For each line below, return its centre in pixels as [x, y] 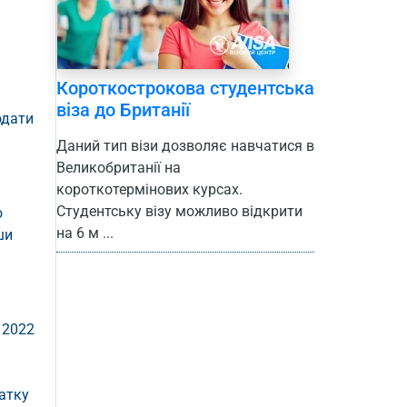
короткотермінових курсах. [149, 190]
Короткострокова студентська [185, 89]
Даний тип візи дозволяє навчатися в [185, 146]
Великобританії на [119, 168]
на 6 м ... [85, 233]
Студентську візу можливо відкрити [179, 212]
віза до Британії [123, 110]
